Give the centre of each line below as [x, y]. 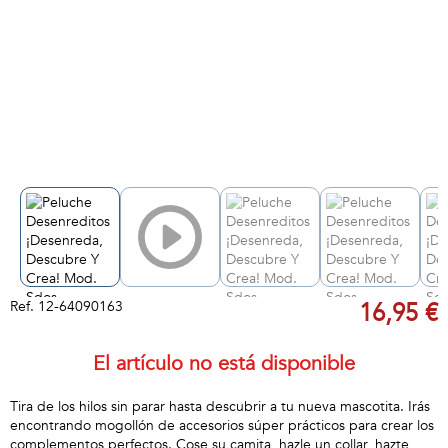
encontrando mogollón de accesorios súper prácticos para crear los [222, 425]
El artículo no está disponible [224, 363]
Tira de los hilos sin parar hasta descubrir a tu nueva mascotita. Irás [220, 406]
